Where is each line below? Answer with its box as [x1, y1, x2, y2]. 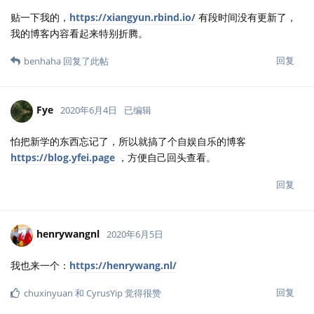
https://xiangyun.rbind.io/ [69, 10, 196, 24]
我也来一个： [11, 258, 69, 272]
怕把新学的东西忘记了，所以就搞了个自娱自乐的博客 [11, 134, 246, 148]
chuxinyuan [24, 286, 73, 299]
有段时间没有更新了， [196, 10, 296, 24]
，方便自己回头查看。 [115, 150, 216, 164]
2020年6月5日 [107, 228, 163, 241]
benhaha [24, 54, 61, 67]
